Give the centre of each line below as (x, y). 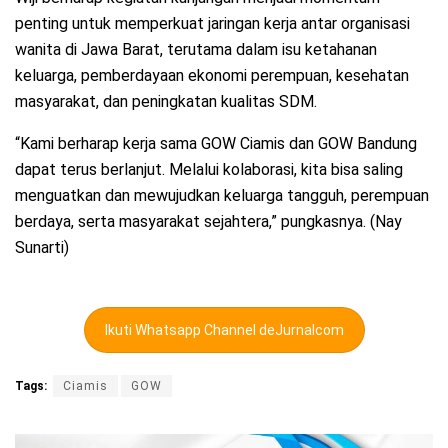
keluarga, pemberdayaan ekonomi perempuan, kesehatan (212, 75)
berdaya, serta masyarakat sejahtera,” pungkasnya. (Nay (208, 221)
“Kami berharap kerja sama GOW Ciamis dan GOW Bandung (216, 143)
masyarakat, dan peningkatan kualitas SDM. (166, 101)
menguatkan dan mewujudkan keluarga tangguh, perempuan (222, 195)
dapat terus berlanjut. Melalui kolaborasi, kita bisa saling (209, 169)
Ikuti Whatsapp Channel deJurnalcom (224, 329)
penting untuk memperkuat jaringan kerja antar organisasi (212, 23)
